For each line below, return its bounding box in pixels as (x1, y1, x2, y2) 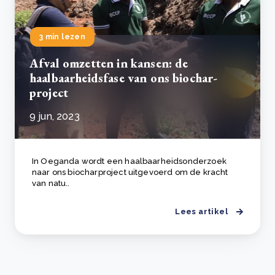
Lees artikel (175, 207, 228, 216)
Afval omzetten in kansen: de (29, 55, 188, 71)
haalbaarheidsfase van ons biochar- (29, 70, 218, 86)
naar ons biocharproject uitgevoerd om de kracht (32, 168, 228, 177)
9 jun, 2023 (29, 110, 80, 122)
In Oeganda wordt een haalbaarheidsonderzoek (32, 157, 227, 166)
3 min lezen (39, 33, 85, 41)
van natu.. (32, 179, 70, 188)
